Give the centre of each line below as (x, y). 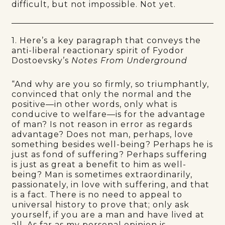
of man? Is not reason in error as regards (102, 124)
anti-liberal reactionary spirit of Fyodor (98, 50)
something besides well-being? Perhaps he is (113, 144)
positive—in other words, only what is (95, 104)
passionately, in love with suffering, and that (111, 184)
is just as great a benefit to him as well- (99, 164)
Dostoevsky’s (42, 60)
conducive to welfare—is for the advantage (109, 114)
